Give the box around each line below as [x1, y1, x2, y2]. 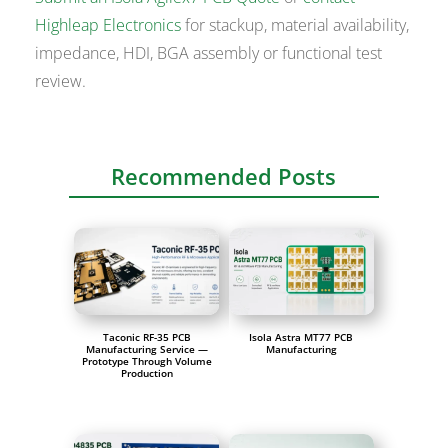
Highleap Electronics [35, 14, 182, 37]
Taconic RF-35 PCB [102, 329, 191, 344]
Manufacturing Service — [85, 341, 208, 356]
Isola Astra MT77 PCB [249, 329, 354, 344]
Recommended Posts [111, 161, 337, 192]
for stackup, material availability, [181, 14, 410, 37]
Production [120, 365, 173, 380]
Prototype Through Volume [81, 353, 212, 368]
